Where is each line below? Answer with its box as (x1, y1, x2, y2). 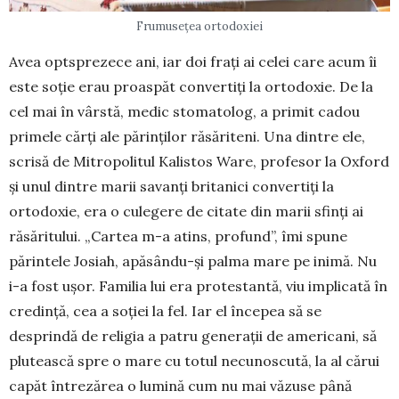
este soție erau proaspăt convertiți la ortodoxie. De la (9, 77, 373, 95)
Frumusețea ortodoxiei (136, 18, 263, 34)
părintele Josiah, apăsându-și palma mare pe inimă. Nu (9, 251, 377, 270)
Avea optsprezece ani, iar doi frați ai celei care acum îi (9, 52, 377, 70)
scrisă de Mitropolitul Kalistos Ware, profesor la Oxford (9, 151, 389, 170)
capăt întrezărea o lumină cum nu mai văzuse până (9, 376, 352, 395)
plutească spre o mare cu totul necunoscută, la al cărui (9, 351, 379, 370)
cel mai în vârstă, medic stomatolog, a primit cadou (9, 102, 360, 120)
